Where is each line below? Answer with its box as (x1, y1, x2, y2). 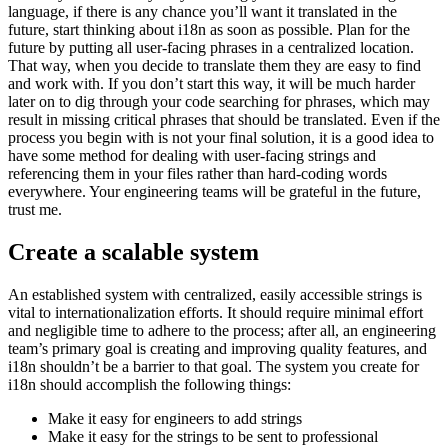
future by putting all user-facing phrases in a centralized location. (8, 38, 414, 56)
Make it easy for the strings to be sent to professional (48, 427, 378, 445)
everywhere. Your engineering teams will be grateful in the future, (8, 182, 421, 200)
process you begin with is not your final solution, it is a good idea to (8, 128, 434, 146)
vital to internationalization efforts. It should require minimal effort (8, 303, 423, 321)
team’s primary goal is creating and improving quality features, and (8, 339, 427, 357)
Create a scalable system (8, 238, 259, 265)
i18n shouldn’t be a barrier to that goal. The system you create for (8, 357, 419, 375)
